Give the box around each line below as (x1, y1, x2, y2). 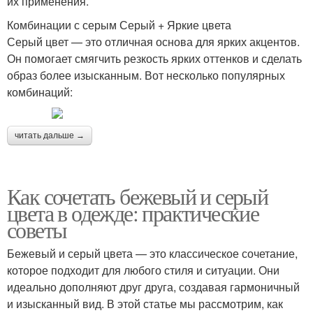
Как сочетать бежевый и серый (7, 180, 268, 211)
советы (7, 214, 67, 245)
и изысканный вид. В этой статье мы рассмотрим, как (7, 295, 283, 312)
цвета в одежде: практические (7, 197, 259, 228)
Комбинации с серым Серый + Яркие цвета (7, 16, 231, 33)
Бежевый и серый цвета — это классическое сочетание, (7, 245, 298, 261)
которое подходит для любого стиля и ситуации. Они (7, 261, 279, 278)
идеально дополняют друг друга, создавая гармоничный (7, 278, 300, 295)
